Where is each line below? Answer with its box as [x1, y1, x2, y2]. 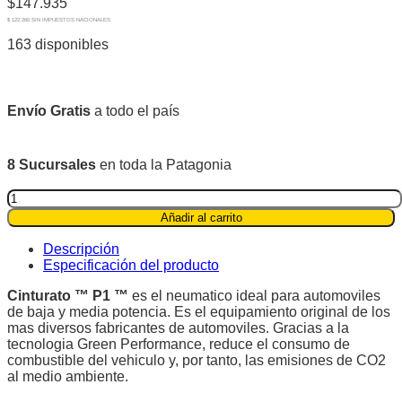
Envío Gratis [7, 103, 91, 119]
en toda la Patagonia [96, 157, 232, 173]
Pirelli [6, 188, 43, 205]
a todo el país [91, 103, 179, 119]
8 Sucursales [7, 157, 96, 173]
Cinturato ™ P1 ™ [7, 288, 128, 304]
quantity [6, 269, 57, 285]
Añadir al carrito [160, 211, 242, 225]
